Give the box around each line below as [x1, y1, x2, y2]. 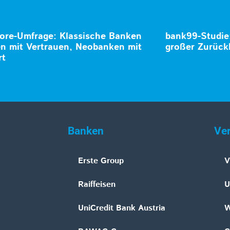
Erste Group [78, 155, 124, 167]
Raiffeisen [78, 179, 116, 191]
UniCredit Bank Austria [78, 202, 165, 215]
